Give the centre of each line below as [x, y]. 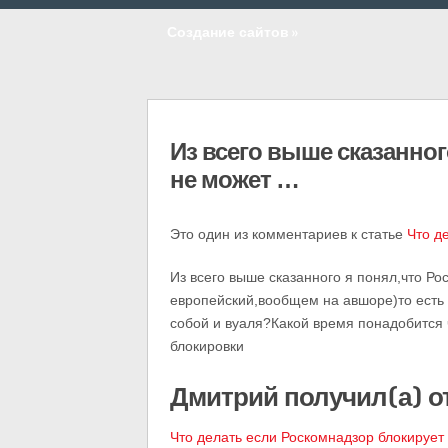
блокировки [207, 346]
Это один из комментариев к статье [288, 234]
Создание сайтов [228, 31]
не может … [234, 178]
